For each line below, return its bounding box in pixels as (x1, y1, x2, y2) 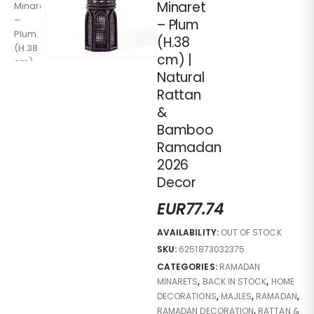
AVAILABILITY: (157, 226, 221, 238)
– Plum (157, 15, 199, 34)
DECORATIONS (157, 289, 217, 302)
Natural (157, 68, 205, 87)
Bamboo (157, 121, 214, 139)
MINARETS (157, 275, 198, 287)
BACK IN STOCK (202, 275, 267, 287)
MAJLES (220, 289, 252, 302)
